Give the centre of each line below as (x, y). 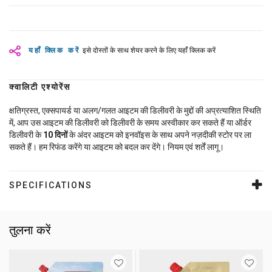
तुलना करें (30, 230)
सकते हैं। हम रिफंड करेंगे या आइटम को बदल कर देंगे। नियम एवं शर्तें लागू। (117, 147)
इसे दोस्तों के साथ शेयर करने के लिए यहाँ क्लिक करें (149, 51)
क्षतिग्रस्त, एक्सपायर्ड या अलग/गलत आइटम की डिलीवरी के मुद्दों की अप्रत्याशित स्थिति (135, 111)
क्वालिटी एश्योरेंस (40, 87)
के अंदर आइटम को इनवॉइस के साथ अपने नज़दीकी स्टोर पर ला (159, 135)
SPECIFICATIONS (51, 185)
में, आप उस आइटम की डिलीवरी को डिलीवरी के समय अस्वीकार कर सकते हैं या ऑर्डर (130, 123)
